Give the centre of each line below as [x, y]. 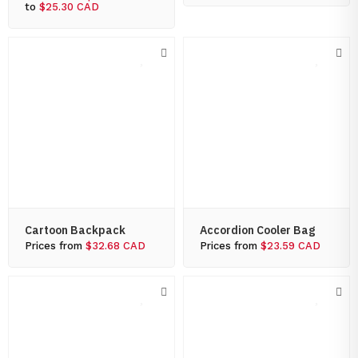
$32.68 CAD [115, 246]
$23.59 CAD [290, 246]
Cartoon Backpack [75, 230]
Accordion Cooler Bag [257, 230]
